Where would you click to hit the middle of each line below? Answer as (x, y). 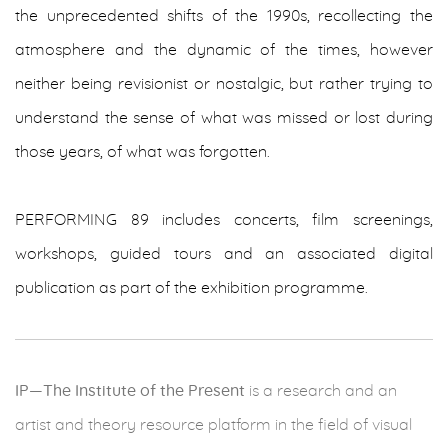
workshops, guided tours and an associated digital (224, 254)
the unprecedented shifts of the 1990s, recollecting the (224, 16)
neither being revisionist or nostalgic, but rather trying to (224, 84)
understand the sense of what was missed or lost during (224, 118)
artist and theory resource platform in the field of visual (213, 425)
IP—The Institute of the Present (132, 391)
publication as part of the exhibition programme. (191, 288)
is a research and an (323, 391)
